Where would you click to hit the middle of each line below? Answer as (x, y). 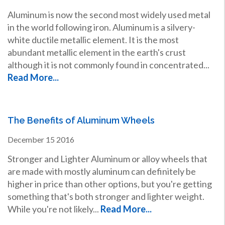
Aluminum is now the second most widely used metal (109, 15)
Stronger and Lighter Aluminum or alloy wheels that (107, 159)
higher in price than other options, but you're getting (109, 184)
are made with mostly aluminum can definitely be (101, 172)
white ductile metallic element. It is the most (93, 40)
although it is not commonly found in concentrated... (108, 65)
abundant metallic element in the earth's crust (96, 52)
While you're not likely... (54, 209)
